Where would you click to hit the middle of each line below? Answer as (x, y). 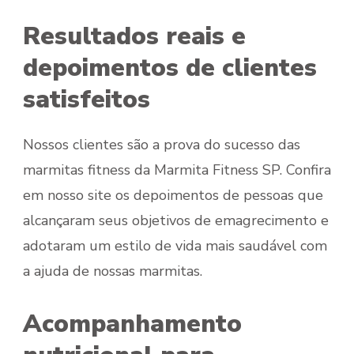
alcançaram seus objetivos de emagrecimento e (176, 220)
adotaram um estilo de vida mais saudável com (175, 245)
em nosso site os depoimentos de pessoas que (173, 195)
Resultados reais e (134, 36)
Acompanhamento (132, 324)
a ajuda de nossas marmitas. (113, 271)
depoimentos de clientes (170, 68)
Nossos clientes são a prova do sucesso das (162, 144)
